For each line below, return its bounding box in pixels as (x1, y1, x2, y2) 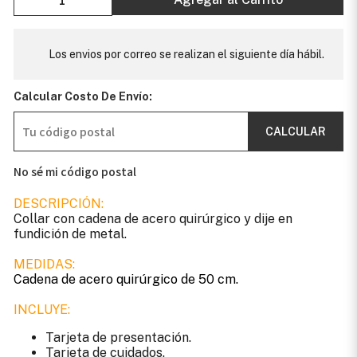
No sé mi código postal (13, 163, 136, 180)
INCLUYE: (13, 302, 70, 318)
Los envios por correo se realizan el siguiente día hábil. (48, 48, 324, 61)
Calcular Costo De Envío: (13, 90, 152, 104)
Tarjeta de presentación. (45, 330, 191, 346)
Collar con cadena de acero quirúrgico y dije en (13, 211, 292, 227)
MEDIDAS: (13, 257, 75, 273)
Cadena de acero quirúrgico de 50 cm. (13, 272, 238, 288)
